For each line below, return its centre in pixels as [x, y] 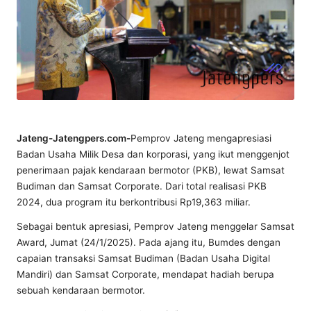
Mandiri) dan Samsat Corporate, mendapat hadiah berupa [145, 274]
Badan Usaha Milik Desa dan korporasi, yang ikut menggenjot [153, 154]
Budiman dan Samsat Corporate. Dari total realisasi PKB [142, 186]
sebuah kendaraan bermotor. [81, 290]
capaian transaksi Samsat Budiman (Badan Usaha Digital [143, 258]
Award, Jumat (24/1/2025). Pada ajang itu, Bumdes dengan [149, 242]
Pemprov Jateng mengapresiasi [201, 138]
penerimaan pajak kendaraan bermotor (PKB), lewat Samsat [151, 170]
